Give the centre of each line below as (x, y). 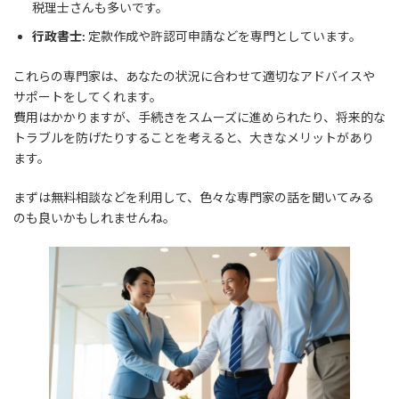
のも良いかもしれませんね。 (94, 218)
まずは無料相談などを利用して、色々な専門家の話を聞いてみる (194, 198)
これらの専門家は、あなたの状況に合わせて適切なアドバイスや (194, 77)
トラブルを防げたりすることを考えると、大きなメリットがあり (194, 138)
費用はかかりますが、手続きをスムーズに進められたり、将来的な (199, 118)
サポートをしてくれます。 (88, 97)
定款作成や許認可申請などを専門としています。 (224, 37)
